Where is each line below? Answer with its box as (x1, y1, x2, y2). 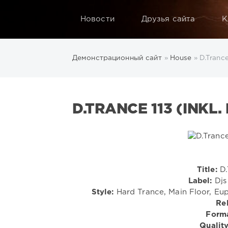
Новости (80, 16, 115, 22)
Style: (91, 188, 114, 195)
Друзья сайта (141, 16, 195, 22)
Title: (196, 166, 217, 173)
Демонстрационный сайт (72, 54, 162, 61)
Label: (188, 177, 212, 184)
